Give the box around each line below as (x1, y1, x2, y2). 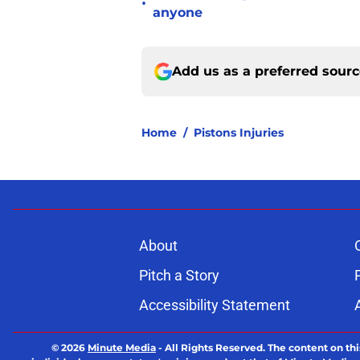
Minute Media (88, 342, 156, 354)
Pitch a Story (138, 267, 219, 284)
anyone (153, 5, 202, 21)
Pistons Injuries (194, 125, 284, 141)
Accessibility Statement (138, 297, 290, 314)
